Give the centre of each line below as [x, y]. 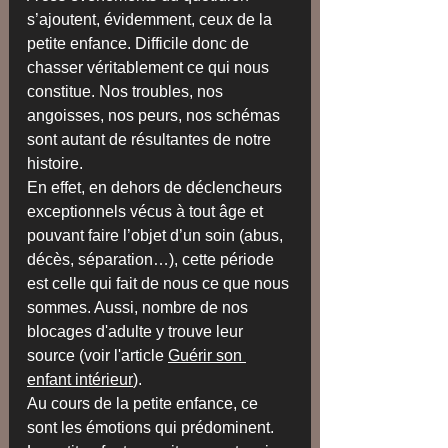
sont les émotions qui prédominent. [152, 428]
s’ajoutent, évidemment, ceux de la [151, 20]
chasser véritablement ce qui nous [150, 68]
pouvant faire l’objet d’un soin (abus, [157, 236]
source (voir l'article [97, 356]
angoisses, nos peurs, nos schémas [155, 116]
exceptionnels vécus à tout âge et [147, 212]
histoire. [55, 164]
